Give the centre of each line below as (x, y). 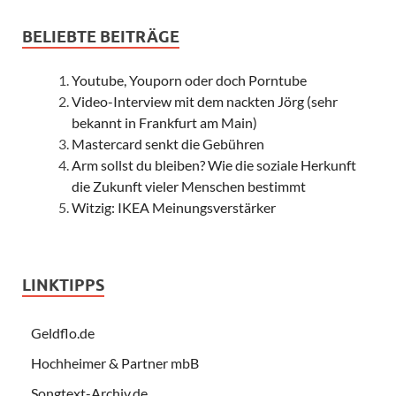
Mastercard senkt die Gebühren (168, 144)
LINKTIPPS (63, 286)
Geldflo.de (63, 333)
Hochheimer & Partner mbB (115, 363)
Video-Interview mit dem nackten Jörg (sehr (205, 102)
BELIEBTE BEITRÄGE (101, 37)
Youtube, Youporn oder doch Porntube (189, 80)
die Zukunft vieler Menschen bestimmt (189, 187)
